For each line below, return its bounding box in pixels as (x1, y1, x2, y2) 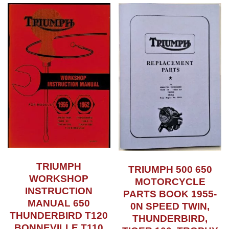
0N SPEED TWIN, (130, 201, 210, 212)
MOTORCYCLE (134, 176, 205, 188)
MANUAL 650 (28, 198, 90, 209)
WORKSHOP (29, 173, 89, 185)
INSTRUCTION (25, 186, 93, 197)
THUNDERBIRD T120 (10, 210, 108, 221)
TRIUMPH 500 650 (128, 164, 212, 175)
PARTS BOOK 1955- (123, 189, 217, 200)
